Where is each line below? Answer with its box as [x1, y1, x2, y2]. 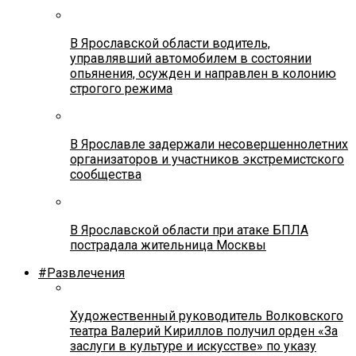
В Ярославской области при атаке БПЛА [70, 222, 308, 238]
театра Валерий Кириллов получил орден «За [70, 323, 338, 339]
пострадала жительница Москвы [70, 237, 266, 253]
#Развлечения [38, 265, 125, 281]
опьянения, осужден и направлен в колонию [70, 65, 336, 81]
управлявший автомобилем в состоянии [70, 50, 311, 66]
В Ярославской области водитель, [70, 35, 270, 51]
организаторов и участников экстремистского [70, 151, 344, 167]
